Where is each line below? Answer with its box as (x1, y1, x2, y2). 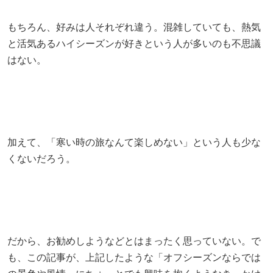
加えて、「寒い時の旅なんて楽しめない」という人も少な (7, 136, 261, 147)
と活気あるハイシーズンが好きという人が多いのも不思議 (7, 38, 261, 49)
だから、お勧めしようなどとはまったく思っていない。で (7, 235, 261, 246)
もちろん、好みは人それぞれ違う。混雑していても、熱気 (7, 21, 261, 32)
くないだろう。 (7, 153, 76, 164)
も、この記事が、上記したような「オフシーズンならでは (7, 252, 261, 263)
